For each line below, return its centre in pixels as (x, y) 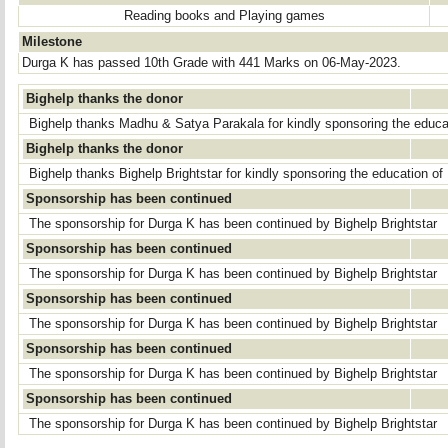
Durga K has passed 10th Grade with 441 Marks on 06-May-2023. (211, 63)
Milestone (52, 42)
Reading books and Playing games (224, 16)
